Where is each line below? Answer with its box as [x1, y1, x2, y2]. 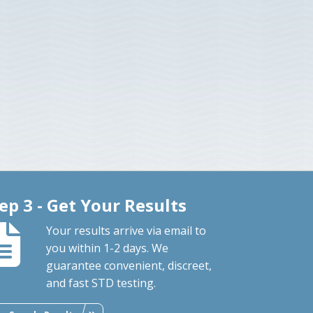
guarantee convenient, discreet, [46, 257, 212, 273]
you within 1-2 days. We [46, 240, 169, 256]
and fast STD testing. [46, 275, 156, 291]
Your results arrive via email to [46, 222, 207, 238]
